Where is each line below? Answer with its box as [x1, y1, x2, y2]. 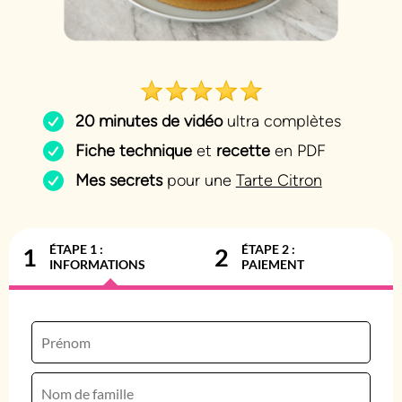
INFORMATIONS [49, 257, 145, 273]
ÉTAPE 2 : [241, 241, 295, 258]
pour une [162, 170, 236, 191]
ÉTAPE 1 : [49, 241, 103, 258]
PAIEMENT [241, 257, 304, 273]
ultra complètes [222, 111, 341, 132]
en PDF [269, 141, 326, 162]
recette [215, 141, 270, 162]
